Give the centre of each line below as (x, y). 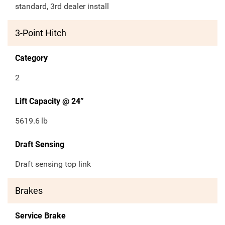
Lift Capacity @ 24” (49, 101)
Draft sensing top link (53, 164)
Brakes (29, 191)
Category (31, 58)
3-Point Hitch (41, 33)
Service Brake (40, 216)
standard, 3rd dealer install (62, 7)
